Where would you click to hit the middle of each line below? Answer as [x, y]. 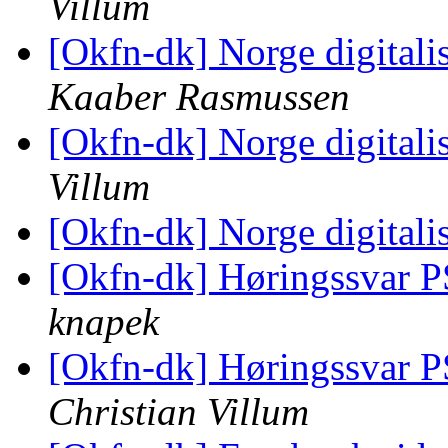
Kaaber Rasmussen [199, 97]
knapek [103, 322]
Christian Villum [178, 412]
